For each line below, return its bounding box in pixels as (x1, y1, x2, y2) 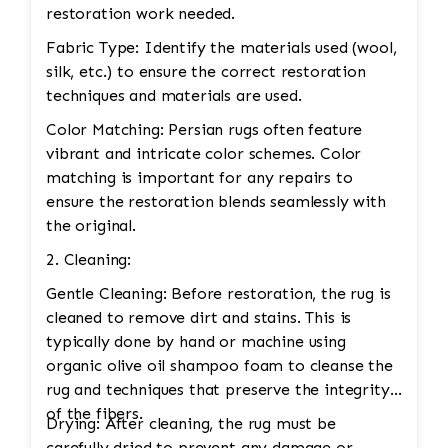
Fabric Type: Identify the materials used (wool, (46, 38, 397, 58)
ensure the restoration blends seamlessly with (46, 192, 386, 212)
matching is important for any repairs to (46, 168, 353, 188)
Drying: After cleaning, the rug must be (46, 414, 336, 434)
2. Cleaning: (46, 250, 132, 270)
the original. (46, 216, 136, 236)
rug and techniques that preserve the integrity (46, 380, 390, 400)
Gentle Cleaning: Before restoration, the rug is (46, 284, 391, 304)
